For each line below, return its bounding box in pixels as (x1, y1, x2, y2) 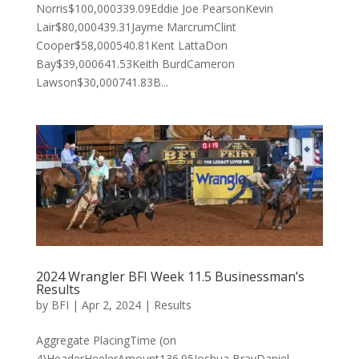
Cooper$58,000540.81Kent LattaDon (35, 37, 228, 53)
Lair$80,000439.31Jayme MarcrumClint (35, 18, 236, 34)
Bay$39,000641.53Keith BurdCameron (35, 55, 235, 71)
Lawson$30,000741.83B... (35, 74, 168, 90)
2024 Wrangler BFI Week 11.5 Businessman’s (35, 268, 305, 286)
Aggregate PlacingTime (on (35, 333, 176, 349)
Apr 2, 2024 (81, 297, 141, 313)
